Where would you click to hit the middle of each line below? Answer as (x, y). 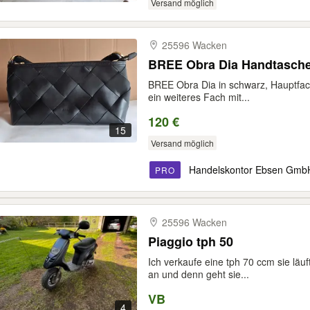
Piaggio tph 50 (191, 241)
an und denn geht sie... (199, 274)
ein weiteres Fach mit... (199, 97)
